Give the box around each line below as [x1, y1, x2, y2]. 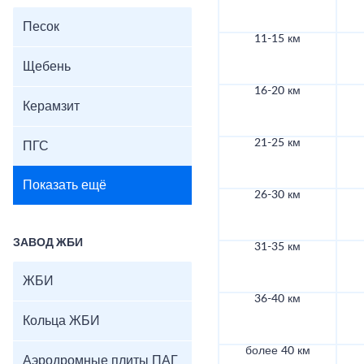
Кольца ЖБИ [23, 314, 100, 327]
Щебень [23, 60, 71, 73]
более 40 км [245, 345, 310, 357]
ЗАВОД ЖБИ [13, 237, 83, 249]
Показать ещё [23, 179, 106, 192]
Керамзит [23, 100, 80, 113]
